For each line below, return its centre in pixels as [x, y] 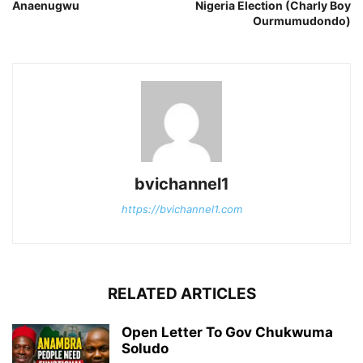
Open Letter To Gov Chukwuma [227, 332]
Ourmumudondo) [302, 21]
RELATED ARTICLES [181, 294]
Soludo [145, 348]
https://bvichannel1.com [181, 209]
